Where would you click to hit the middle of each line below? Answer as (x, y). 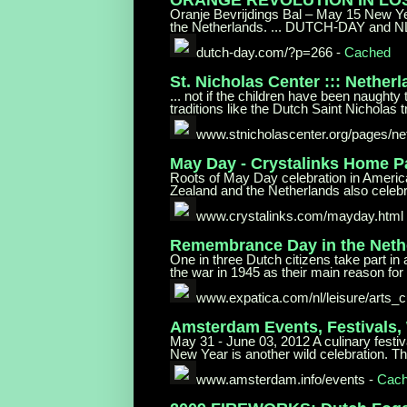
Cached (368, 52)
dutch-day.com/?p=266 (265, 52)
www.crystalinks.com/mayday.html (300, 215)
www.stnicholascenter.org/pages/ (294, 134)
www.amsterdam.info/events (281, 379)
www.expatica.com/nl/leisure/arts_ (298, 297)
